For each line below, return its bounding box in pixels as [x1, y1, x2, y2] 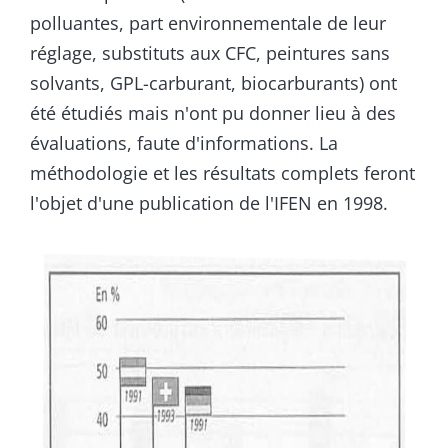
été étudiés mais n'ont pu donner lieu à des [30, 100, 396, 125]
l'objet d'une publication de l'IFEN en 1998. [30, 190, 388, 215]
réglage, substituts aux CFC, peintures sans [30, 40, 390, 65]
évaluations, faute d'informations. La [30, 130, 338, 155]
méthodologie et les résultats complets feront [30, 160, 415, 185]
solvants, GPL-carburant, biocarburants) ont [30, 70, 397, 95]
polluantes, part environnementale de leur [30, 10, 386, 35]
